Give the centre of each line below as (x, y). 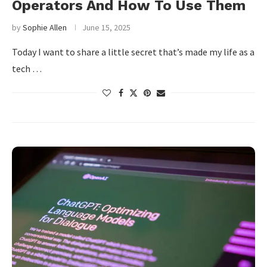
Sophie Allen (45, 27)
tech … (27, 69)
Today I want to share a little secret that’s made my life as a (133, 52)
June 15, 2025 (106, 27)
